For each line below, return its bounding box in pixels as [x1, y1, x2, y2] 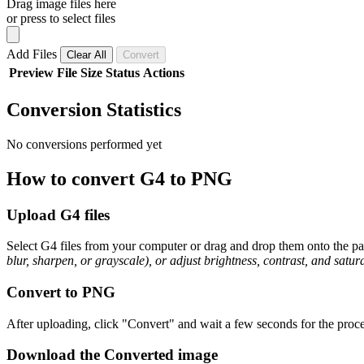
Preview [9, 65, 54, 80]
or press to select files [6, 11, 115, 25]
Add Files [6, 46, 60, 61]
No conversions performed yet [6, 136, 162, 151]
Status [106, 65, 140, 80]
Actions [143, 65, 184, 80]
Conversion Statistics [6, 98, 181, 120]
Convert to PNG [6, 283, 115, 301]
